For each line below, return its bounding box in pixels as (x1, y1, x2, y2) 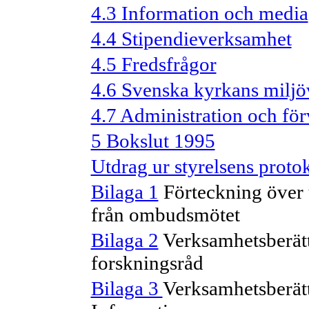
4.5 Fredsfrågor (90, 53, 217, 75)
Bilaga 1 (90, 181, 159, 203)
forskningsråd (90, 252, 203, 274)
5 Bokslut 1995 (90, 130, 215, 152)
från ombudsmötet (90, 203, 240, 226)
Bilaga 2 (90, 229, 159, 251)
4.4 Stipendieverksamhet (90, 28, 292, 50)
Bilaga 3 (90, 277, 163, 299)
